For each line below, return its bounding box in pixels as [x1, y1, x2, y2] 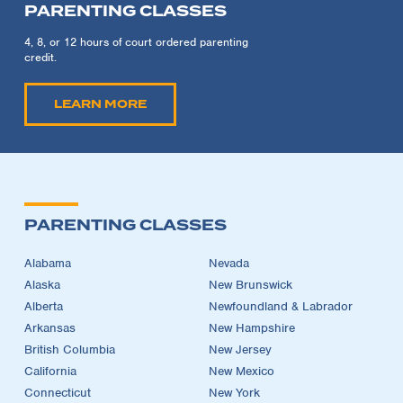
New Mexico [209, 363, 274, 379]
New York [209, 384, 260, 400]
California [24, 363, 76, 379]
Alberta [24, 298, 63, 314]
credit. [24, 49, 57, 65]
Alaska [24, 276, 60, 292]
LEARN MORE [54, 95, 147, 112]
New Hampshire [209, 319, 295, 336]
